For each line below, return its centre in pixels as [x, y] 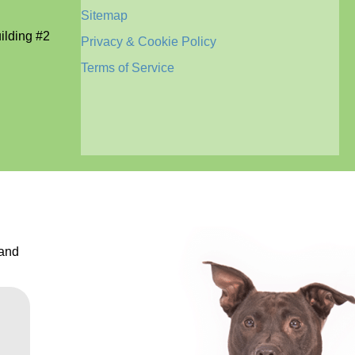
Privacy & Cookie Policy [149, 42]
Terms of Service [128, 68]
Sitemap [104, 15]
